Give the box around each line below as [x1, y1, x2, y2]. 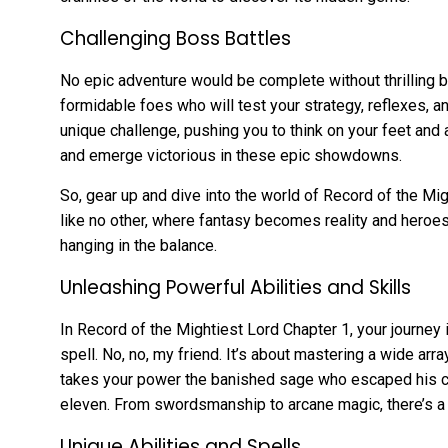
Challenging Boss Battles [60, 25, 291, 53]
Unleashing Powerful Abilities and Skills [60, 274, 411, 302]
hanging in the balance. [60, 236, 217, 256]
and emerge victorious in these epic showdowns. [60, 146, 402, 166]
